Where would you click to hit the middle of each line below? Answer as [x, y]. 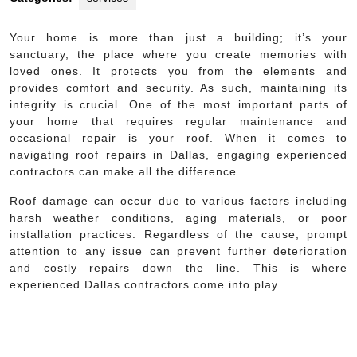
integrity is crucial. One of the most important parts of [178, 104]
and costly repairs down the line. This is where [178, 267]
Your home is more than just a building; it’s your [178, 37]
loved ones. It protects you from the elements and [178, 71]
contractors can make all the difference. [125, 171]
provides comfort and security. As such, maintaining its [178, 87]
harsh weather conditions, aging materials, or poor [178, 217]
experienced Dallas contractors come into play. [145, 284]
